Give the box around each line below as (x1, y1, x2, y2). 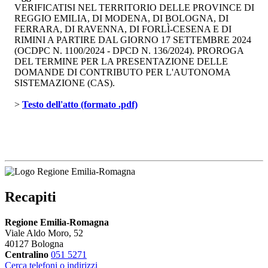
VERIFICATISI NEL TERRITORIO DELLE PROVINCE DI (14, 2, 254, 13)
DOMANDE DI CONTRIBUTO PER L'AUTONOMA (14, 67, 230, 78)
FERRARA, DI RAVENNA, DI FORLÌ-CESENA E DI (14, 24, 232, 35)
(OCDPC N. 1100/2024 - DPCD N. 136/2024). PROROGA (14, 45, 243, 56)
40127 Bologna (5, 238, 63, 249)
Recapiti (5, 188, 56, 205)
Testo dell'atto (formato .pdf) (22, 99, 138, 110)
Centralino (5, 249, 48, 260)
